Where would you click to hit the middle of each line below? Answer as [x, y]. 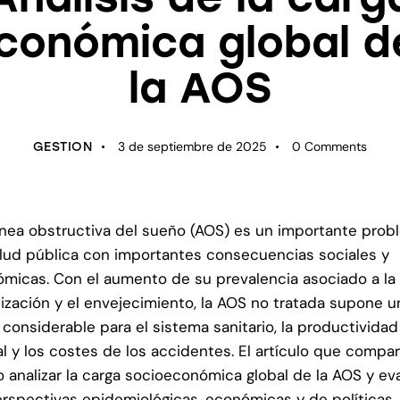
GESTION [62, 147]
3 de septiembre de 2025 [192, 147]
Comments [336, 147]
